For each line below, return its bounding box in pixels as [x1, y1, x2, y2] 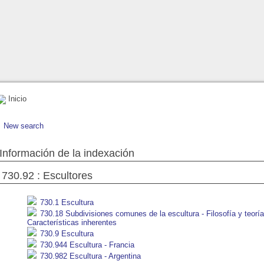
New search [4, 121, 44, 130]
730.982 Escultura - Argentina [38, 251, 141, 260]
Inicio [6, 94, 27, 103]
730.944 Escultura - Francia [38, 240, 134, 249]
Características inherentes [27, 217, 117, 227]
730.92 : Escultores [2, 169, 93, 181]
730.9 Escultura [38, 229, 94, 238]
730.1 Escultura [38, 197, 94, 207]
